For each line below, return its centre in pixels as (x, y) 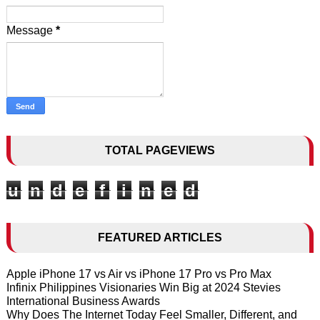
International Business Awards (83, 301)
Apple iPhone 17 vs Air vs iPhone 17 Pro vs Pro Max (139, 274)
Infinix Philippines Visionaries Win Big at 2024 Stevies (143, 287)
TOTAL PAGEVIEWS (160, 150)
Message (31, 30)
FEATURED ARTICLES (160, 237)
